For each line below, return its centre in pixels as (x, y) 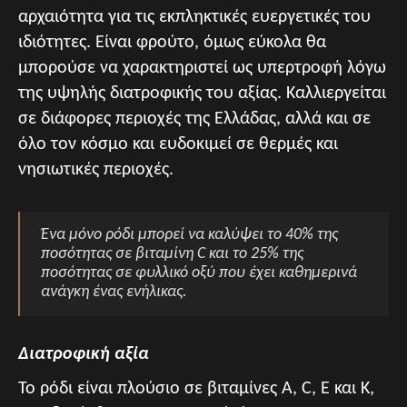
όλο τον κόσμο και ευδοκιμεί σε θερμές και (178, 144)
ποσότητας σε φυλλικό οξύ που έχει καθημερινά (199, 273)
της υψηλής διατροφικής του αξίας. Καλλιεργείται (202, 94)
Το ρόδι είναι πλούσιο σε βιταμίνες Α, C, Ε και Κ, (196, 389)
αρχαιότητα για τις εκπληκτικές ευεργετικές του (194, 17)
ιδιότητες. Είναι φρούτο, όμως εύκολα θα (172, 43)
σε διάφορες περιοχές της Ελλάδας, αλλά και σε (194, 119)
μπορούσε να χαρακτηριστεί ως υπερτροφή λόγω (202, 68)
